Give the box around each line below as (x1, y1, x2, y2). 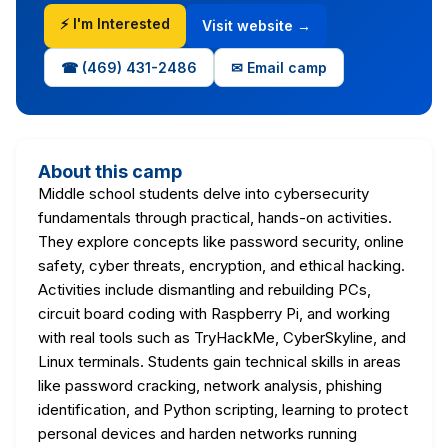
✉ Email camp (231, 58, 327, 76)
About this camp (38, 160, 182, 182)
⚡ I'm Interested (60, 14, 170, 32)
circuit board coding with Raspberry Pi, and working (38, 303, 390, 323)
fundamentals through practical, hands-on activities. (38, 207, 392, 227)
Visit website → (202, 17, 311, 35)
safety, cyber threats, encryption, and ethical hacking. (38, 255, 405, 275)
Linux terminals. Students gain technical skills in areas (38, 351, 401, 371)
